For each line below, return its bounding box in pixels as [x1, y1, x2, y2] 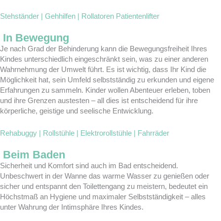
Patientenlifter [116, 11, 159, 20]
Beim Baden [3, 148, 65, 161]
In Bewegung [3, 31, 69, 44]
